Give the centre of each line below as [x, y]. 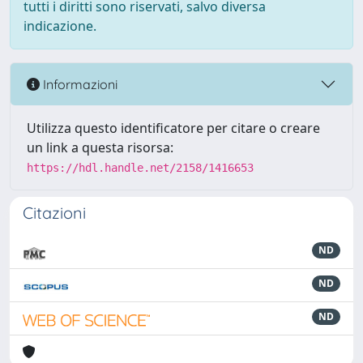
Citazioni [54, 213]
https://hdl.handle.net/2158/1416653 [140, 168]
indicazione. [60, 26]
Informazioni [79, 84]
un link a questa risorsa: [100, 147]
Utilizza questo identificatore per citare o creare [173, 128]
